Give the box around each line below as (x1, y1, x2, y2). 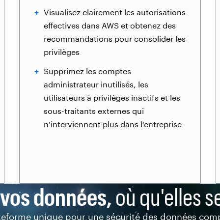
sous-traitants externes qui (44, 106, 144, 115)
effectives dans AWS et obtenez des (44, 21, 176, 30)
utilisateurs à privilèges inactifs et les (44, 93, 180, 102)
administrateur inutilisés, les (44, 80, 148, 89)
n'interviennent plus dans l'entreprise (44, 119, 182, 129)
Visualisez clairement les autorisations (44, 7, 186, 17)
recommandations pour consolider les (44, 34, 186, 43)
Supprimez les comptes (44, 66, 131, 76)
